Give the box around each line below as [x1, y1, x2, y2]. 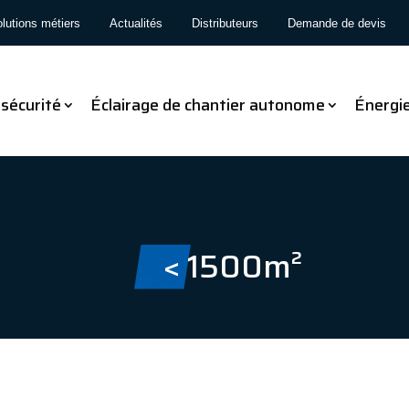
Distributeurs [192, 16, 259, 30]
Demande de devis [288, 16, 387, 30]
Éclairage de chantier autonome [89, 92, 325, 118]
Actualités [110, 16, 163, 30]
